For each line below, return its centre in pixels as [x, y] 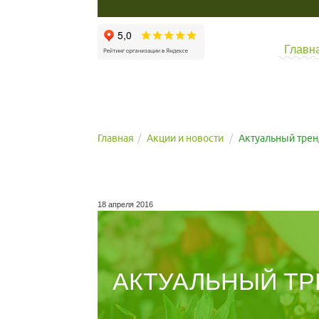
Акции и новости [185, 138]
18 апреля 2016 [125, 204]
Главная [116, 138]
